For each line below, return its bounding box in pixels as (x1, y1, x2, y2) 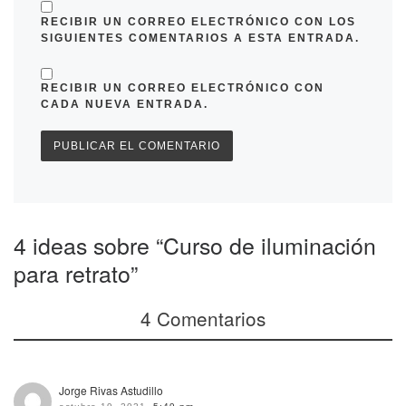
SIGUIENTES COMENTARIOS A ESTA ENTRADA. (41, 31, 360, 44)
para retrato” (14, 256, 138, 289)
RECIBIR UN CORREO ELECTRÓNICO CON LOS (41, 14, 356, 28)
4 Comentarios (140, 304, 266, 332)
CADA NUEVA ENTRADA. (41, 98, 208, 111)
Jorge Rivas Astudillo (59, 382, 164, 398)
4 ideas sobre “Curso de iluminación (14, 227, 376, 261)
